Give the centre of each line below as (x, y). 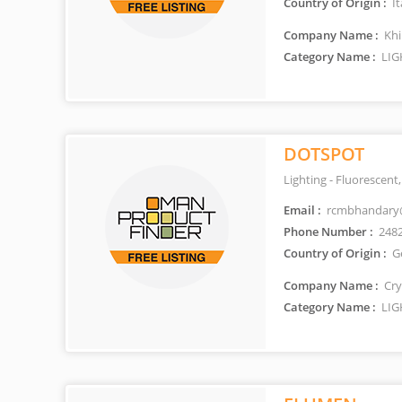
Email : (302, 210)
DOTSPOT (324, 154)
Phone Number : (328, 232)
